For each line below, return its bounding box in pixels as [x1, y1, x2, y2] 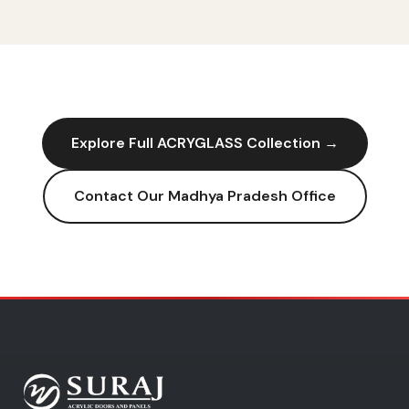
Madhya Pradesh [167, 186, 288, 205]
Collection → [242, 133, 339, 152]
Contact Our [73, 186, 168, 205]
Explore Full [70, 133, 157, 152]
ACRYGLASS [156, 133, 243, 152]
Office [287, 186, 336, 205]
